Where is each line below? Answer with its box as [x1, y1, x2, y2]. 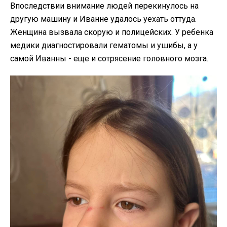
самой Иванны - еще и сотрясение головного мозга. [10, 54, 208, 64]
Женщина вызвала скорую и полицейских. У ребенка [10, 27, 213, 37]
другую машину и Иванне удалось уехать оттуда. [10, 14, 197, 24]
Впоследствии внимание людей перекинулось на [10, 1, 199, 11]
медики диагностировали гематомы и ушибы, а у [10, 41, 198, 51]
